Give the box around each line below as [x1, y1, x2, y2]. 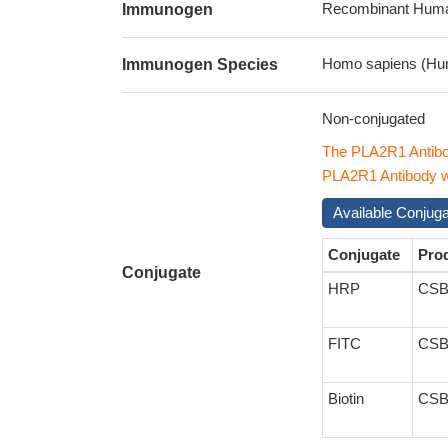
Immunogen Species [122, 56, 278, 73]
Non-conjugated [322, 110, 425, 127]
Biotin [328, 390, 364, 407]
